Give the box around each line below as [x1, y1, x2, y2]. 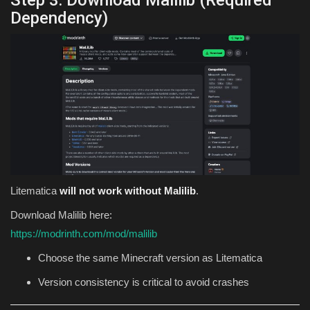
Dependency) [10, 8, 108, 28]
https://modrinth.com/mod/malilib [10, 227, 157, 239]
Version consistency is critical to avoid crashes [38, 275, 249, 288]
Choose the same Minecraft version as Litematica [38, 251, 262, 264]
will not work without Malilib [60, 184, 196, 197]
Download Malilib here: [10, 208, 112, 221]
